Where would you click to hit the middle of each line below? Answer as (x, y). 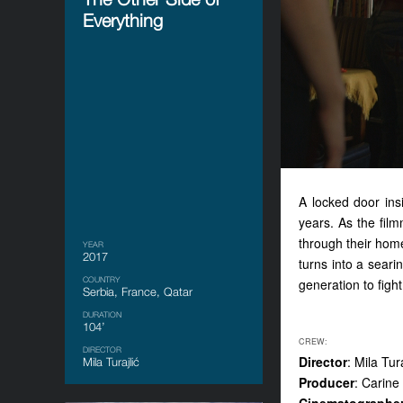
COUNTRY (102, 279)
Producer (327, 382)
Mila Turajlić (111, 362)
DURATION (102, 314)
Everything (123, 20)
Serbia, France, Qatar (138, 291)
